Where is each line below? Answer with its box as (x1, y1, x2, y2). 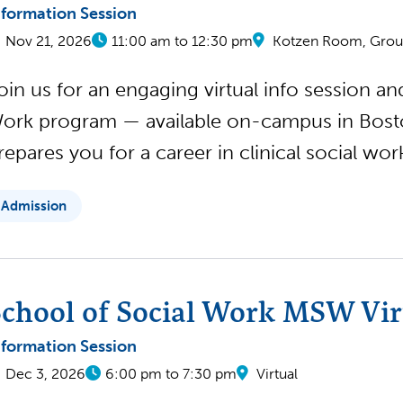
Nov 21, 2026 (5, 32, 92, 49)
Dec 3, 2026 (5, 365, 85, 382)
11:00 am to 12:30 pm (112, 32, 253, 49)
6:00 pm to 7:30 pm (105, 365, 237, 382)
